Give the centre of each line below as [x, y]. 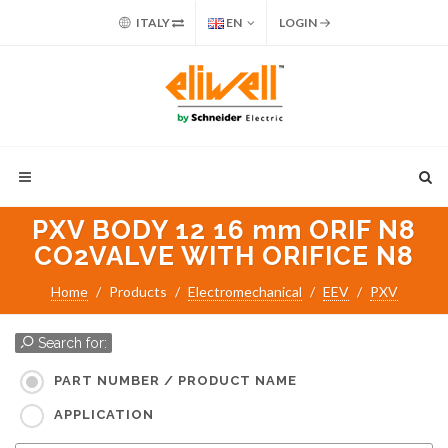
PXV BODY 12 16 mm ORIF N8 [224, 230]
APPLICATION [104, 415]
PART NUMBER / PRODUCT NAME [175, 381]
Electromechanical [244, 291]
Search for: [70, 343]
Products [137, 291]
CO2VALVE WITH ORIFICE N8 [224, 256]
